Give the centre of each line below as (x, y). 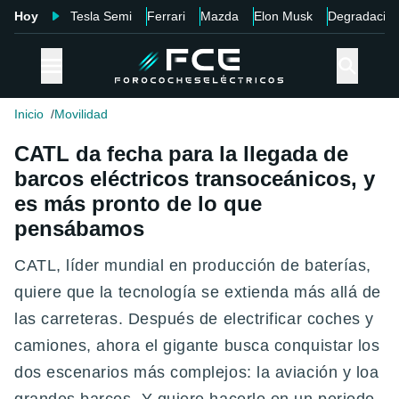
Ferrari (166, 16)
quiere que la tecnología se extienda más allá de (198, 293)
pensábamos (79, 229)
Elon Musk (283, 16)
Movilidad (81, 114)
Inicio (29, 114)
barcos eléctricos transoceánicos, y (195, 179)
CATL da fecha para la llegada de (181, 154)
